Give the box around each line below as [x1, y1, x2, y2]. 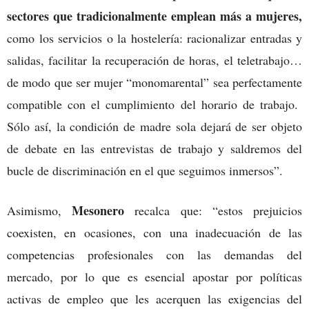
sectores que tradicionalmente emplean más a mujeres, [7, 6, 302, 25]
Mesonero [72, 201, 125, 219]
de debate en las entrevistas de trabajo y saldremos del [7, 139, 302, 157]
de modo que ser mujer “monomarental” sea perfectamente [7, 73, 302, 90]
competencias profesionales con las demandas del [7, 246, 302, 263]
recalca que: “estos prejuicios [124, 201, 303, 219]
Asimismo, [7, 201, 72, 219]
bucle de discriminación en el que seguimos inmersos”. [7, 161, 283, 179]
